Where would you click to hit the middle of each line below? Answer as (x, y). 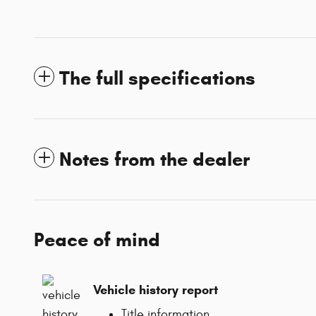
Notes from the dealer (154, 160)
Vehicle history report (156, 290)
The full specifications (157, 79)
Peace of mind (97, 240)
